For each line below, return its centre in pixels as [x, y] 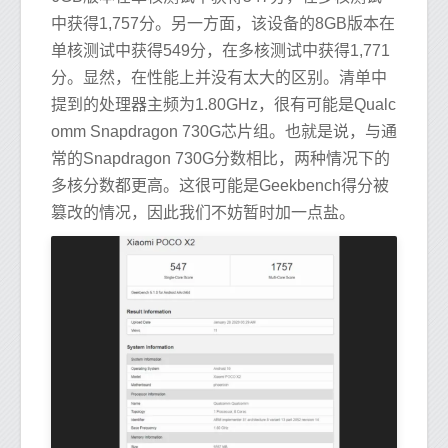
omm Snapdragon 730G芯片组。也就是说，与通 [224, 131]
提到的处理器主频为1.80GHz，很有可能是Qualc [223, 104]
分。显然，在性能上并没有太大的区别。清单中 [219, 77]
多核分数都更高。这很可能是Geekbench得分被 [220, 185]
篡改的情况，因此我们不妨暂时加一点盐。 [203, 212]
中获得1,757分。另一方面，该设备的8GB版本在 [223, 23]
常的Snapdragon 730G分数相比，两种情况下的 [220, 158]
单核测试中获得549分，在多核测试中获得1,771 [220, 50]
